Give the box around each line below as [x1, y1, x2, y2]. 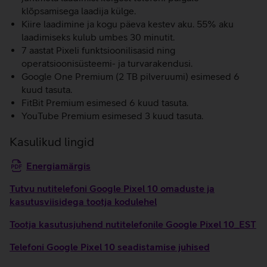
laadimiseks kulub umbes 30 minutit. [21, 32, 175, 42]
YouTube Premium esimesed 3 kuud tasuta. [21, 110, 203, 121]
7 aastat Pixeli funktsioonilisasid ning [21, 45, 175, 55]
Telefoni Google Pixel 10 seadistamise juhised [10, 241, 210, 252]
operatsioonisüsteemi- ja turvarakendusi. [21, 58, 193, 69]
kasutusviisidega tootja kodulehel [10, 196, 157, 207]
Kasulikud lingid [10, 135, 94, 148]
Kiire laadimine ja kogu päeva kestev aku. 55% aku [21, 18, 234, 29]
